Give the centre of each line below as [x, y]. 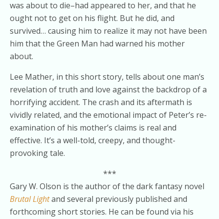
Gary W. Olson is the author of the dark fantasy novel [107, 186]
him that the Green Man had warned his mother [97, 44]
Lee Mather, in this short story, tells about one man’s [107, 77]
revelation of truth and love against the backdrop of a [108, 89]
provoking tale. [37, 153]
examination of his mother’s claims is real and [93, 128]
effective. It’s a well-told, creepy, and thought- [93, 140]
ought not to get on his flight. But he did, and [92, 18]
